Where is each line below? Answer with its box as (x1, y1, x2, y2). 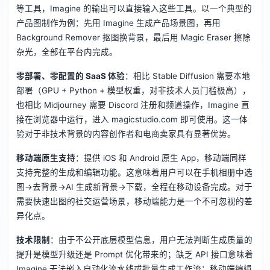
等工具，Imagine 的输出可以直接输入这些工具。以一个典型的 (16, 4, 252, 14)
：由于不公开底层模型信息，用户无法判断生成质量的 (49, 235, 253, 245)
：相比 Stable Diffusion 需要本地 (124, 71, 250, 81)
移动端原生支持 (16, 153, 75, 163)
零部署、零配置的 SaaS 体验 (16, 71, 125, 81)
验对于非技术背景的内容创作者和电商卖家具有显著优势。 (16, 129, 236, 139)
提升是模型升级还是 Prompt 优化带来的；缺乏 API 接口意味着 (16, 250, 253, 260)
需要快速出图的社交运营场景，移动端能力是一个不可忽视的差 (16, 196, 253, 207)
